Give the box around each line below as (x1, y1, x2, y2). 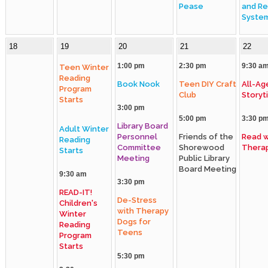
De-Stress (117, 196, 157, 205)
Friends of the (179, 132, 233, 141)
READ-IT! (59, 188, 92, 197)
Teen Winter (59, 63, 109, 72)
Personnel (117, 132, 157, 141)
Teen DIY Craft (179, 80, 236, 89)
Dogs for (117, 217, 151, 226)
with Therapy (117, 206, 169, 215)
